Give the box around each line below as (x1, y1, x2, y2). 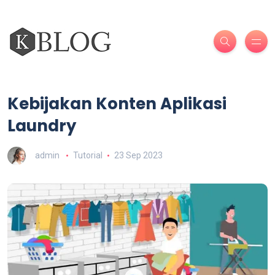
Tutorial (72, 150, 103, 160)
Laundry (7, 115, 76, 137)
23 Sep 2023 (114, 150, 163, 160)
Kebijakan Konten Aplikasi (7, 93, 227, 115)
